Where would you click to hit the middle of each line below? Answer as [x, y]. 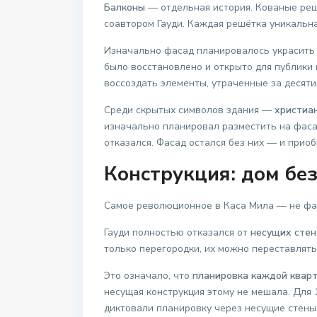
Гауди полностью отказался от [177, 233]
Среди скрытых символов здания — [189, 110]
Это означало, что [148, 276]
